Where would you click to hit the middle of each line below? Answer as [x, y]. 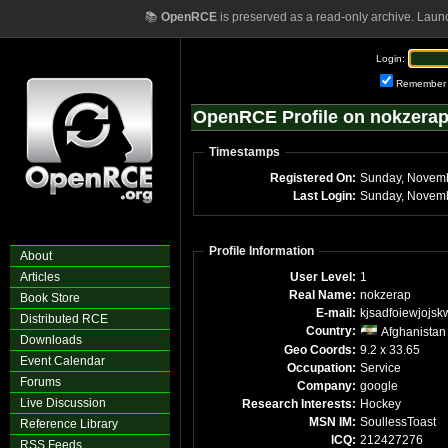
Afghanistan [412, 332]
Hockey [380, 404]
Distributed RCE [64, 319]
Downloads [51, 340]
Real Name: [322, 295]
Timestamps [244, 152]
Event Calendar [62, 361]
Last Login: [324, 196]
